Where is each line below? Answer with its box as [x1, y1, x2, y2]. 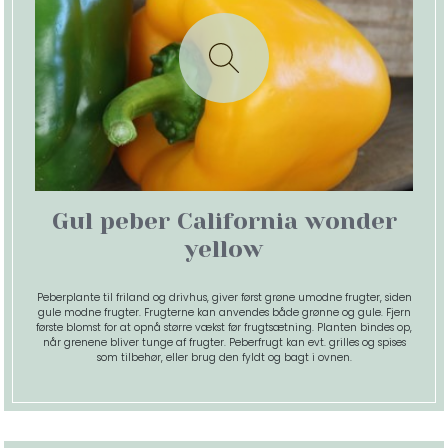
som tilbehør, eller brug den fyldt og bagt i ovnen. [96, 349, 352, 365]
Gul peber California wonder [51, 206, 397, 235]
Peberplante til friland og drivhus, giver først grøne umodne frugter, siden [36, 289, 412, 305]
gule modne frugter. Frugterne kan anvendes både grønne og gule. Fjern [37, 304, 411, 320]
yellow [185, 234, 263, 263]
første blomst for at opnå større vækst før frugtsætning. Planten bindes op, [36, 319, 412, 335]
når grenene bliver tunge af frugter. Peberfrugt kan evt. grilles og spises [42, 334, 406, 350]
